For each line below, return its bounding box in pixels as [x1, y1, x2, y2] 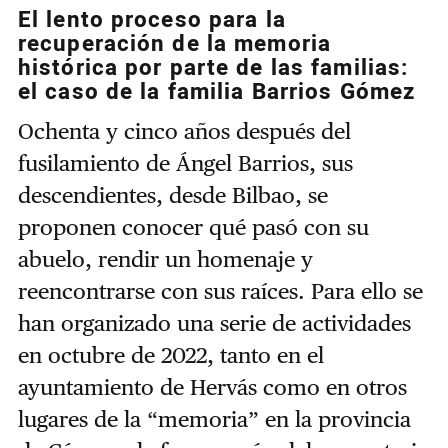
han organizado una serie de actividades [17, 310, 411, 337]
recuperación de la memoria [17, 28, 332, 61]
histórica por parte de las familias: [17, 52, 409, 85]
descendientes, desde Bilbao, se [17, 182, 328, 209]
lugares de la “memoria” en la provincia [17, 406, 411, 433]
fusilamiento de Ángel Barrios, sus [17, 150, 353, 177]
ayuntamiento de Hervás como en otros [17, 374, 407, 401]
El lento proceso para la [17, 4, 286, 37]
